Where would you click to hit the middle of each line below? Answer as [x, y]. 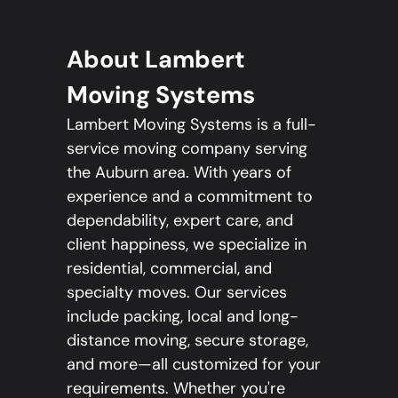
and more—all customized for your [194, 364]
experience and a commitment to [190, 196]
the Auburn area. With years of [179, 172]
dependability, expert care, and [180, 220]
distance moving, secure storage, [187, 340]
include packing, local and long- [183, 316]
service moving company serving [187, 148]
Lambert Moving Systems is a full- [191, 124]
